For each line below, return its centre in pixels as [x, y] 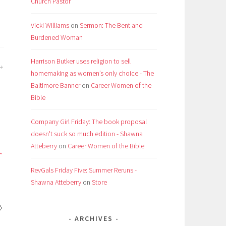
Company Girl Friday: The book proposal [89, 122]
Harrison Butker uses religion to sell [81, 61]
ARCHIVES [94, 219]
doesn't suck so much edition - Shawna [87, 134]
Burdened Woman [57, 37]
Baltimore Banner [55, 86]
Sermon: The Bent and [111, 25]
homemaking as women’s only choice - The [92, 73]
